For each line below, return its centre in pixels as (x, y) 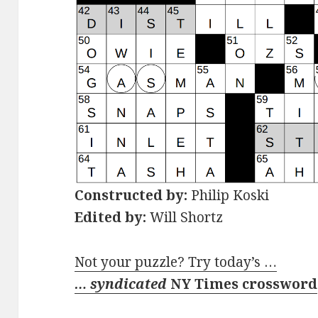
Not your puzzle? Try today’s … (176, 262)
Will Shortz (185, 218)
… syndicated (123, 284)
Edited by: (111, 218)
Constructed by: (131, 196)
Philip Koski (229, 196)
